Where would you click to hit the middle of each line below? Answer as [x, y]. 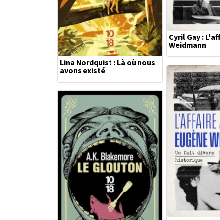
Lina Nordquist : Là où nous [108, 62]
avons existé [82, 70]
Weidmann [188, 45]
